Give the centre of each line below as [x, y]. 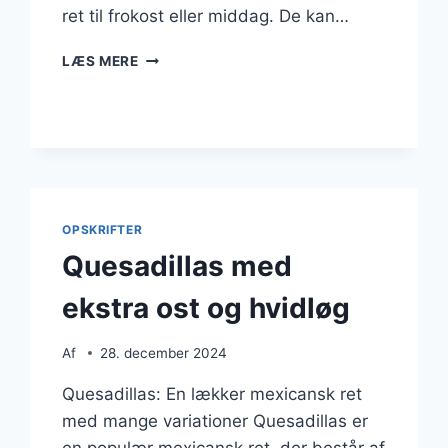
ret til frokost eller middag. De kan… [206, 16]
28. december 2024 [163, 352]
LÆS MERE [100, 61]
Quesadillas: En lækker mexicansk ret [212, 393]
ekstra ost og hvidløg [206, 308]
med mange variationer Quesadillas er [215, 420]
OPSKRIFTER [102, 230]
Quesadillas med [177, 266]
